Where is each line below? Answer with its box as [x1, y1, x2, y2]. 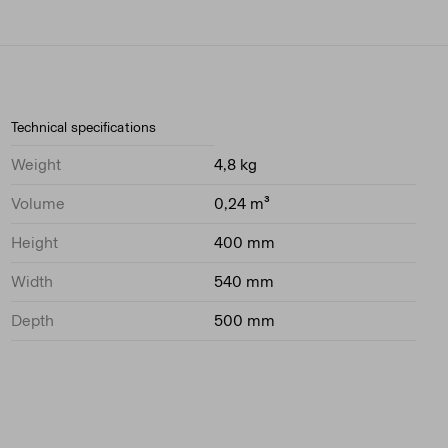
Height [10, 233, 59, 252]
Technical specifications [10, 119, 157, 136]
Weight [10, 155, 62, 174]
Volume [10, 194, 66, 213]
